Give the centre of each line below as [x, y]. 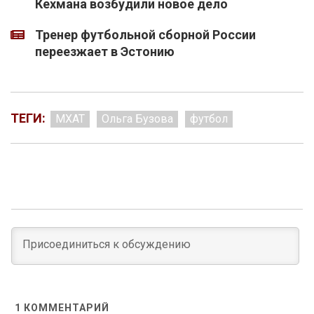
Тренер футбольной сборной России [145, 34]
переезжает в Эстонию [105, 51]
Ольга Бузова [137, 118]
